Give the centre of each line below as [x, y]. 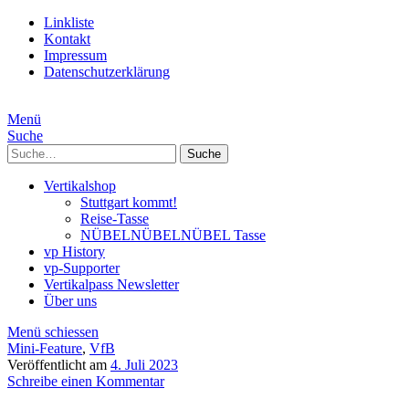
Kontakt [67, 39]
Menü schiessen [53, 332]
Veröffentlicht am [59, 365]
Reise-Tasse [115, 219]
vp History [74, 252]
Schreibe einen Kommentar [86, 381]
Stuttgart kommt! [129, 202]
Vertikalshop [80, 186]
